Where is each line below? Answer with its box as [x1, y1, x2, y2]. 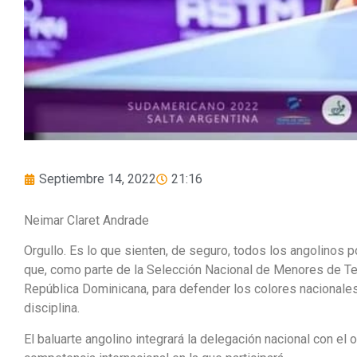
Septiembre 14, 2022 [39, 171, 156, 186]
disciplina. [24, 300, 80, 316]
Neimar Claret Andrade [24, 212, 149, 228]
